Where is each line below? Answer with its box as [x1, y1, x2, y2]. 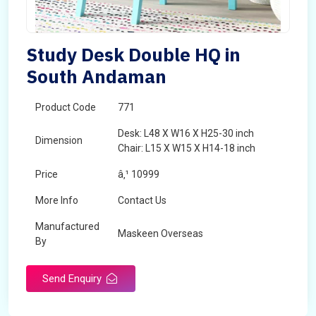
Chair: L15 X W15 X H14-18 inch [118, 142, 255, 154]
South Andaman [26, 64, 166, 88]
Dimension [35, 135, 83, 146]
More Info [35, 195, 78, 206]
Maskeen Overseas [118, 228, 203, 239]
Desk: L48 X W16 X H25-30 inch [118, 128, 254, 139]
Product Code [35, 102, 96, 113]
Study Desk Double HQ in [26, 42, 241, 66]
